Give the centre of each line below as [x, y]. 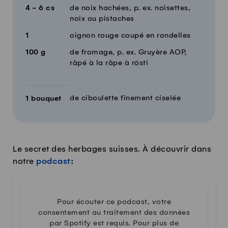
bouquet [45, 99]
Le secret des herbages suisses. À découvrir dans [112, 149]
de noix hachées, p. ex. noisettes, [130, 8]
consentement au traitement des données [114, 213]
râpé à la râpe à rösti [109, 63]
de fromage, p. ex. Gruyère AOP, [129, 53]
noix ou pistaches [102, 19]
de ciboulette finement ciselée [125, 98]
